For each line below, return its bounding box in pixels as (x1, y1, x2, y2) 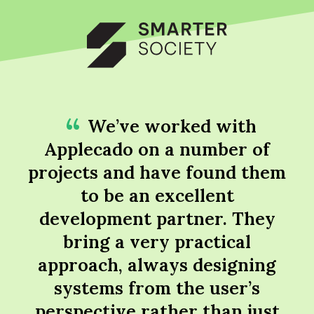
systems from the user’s (54, 276, 260, 300)
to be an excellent (80, 184, 234, 207)
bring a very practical (63, 230, 251, 254)
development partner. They (39, 207, 275, 231)
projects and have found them (28, 161, 286, 184)
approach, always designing (38, 253, 276, 277)
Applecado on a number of (44, 137, 270, 161)
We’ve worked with (87, 114, 257, 138)
